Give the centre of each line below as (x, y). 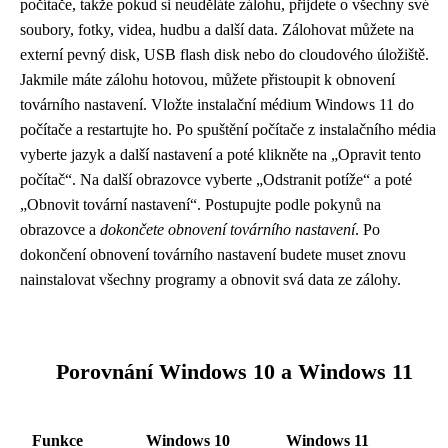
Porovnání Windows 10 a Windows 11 (234, 372)
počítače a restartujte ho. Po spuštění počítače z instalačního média (228, 129)
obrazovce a (60, 229)
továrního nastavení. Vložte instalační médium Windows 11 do (217, 104)
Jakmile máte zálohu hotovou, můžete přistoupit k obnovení (207, 79)
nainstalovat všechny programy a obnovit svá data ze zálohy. (210, 279)
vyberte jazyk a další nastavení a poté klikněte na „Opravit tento (220, 154)
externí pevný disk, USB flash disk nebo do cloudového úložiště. (224, 54)
